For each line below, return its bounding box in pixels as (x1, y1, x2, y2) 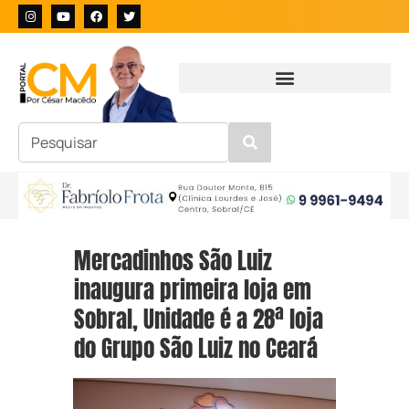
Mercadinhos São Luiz (74, 244, 273, 278)
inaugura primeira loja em (74, 273, 312, 308)
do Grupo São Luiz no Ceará (74, 331, 319, 366)
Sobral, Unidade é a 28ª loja (74, 302, 324, 337)
